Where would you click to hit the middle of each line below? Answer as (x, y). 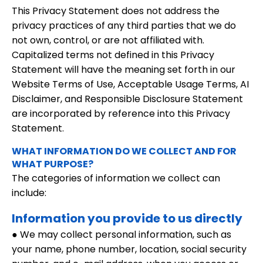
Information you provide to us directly (127, 218)
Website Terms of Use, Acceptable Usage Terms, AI (130, 84)
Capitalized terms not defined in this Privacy (113, 55)
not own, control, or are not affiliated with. (108, 40)
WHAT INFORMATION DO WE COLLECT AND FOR (124, 151)
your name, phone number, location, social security (129, 249)
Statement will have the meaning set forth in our (124, 70)
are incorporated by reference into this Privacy (121, 114)
